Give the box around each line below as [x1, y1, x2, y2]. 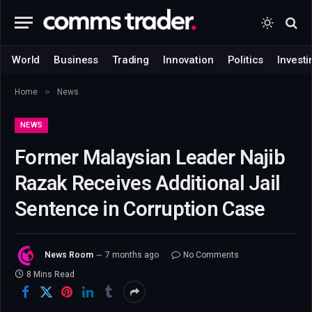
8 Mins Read [26, 270, 75, 279]
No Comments [183, 250, 239, 260]
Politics [227, 53, 264, 66]
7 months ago [105, 250, 159, 260]
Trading [112, 53, 150, 66]
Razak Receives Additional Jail [15, 171, 281, 195]
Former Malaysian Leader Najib [15, 146, 285, 169]
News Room [45, 250, 93, 260]
